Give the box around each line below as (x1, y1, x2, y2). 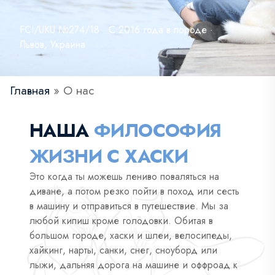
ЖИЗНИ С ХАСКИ (29, 143, 188, 169)
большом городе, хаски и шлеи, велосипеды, (29, 228, 232, 242)
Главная (10, 82, 50, 99)
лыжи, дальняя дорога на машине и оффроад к (29, 258, 238, 272)
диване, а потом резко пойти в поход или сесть (29, 184, 239, 198)
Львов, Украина (20, 37, 85, 52)
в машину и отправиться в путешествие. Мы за (29, 199, 228, 213)
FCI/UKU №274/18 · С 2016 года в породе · (20, 23, 213, 37)
